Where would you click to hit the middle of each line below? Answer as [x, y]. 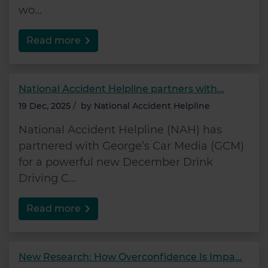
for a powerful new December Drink [116, 162]
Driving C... [47, 178]
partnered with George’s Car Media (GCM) [131, 146]
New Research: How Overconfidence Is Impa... [130, 257]
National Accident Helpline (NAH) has [120, 130]
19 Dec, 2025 [45, 106]
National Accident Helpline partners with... [121, 89]
